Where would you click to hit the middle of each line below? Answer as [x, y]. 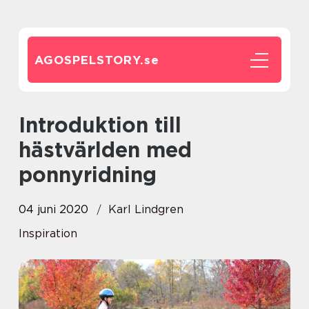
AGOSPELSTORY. [89, 60]
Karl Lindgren [146, 209]
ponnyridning [88, 175]
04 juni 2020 [53, 209]
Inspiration [48, 233]
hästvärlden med [105, 150]
